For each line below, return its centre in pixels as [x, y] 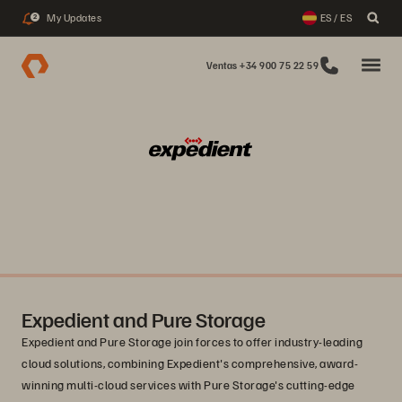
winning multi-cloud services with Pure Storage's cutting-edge [188, 385]
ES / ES [336, 17]
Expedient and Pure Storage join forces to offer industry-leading [192, 341]
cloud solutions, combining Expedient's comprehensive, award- [190, 363]
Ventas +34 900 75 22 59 [262, 65]
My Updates [74, 17]
